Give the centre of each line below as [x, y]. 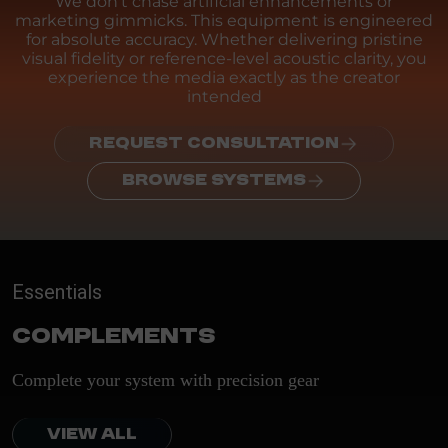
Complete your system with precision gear [165, 380]
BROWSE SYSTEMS [214, 181]
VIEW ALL [92, 435]
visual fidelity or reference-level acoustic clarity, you [224, 59]
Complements [113, 337]
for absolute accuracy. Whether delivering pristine [224, 40]
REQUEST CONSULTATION [214, 144]
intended [224, 97]
